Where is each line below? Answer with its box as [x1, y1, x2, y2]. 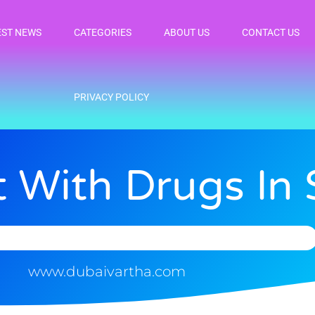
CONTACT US [242, 27, 300, 38]
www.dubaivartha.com [28, 262, 186, 280]
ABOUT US [164, 27, 210, 38]
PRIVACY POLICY [73, 91, 149, 103]
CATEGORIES [74, 27, 132, 38]
